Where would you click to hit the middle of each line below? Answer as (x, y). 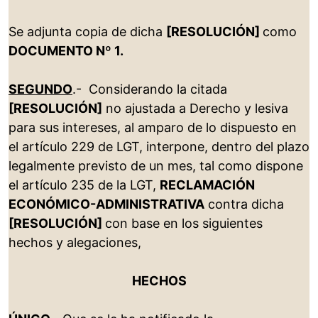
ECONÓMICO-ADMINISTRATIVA (106, 204)
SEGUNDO (40, 89)
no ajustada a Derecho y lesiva (195, 109)
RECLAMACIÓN (207, 185)
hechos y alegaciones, (75, 243)
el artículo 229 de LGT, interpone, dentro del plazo (159, 147)
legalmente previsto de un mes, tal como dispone (156, 166)
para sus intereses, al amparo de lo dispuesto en (153, 128)
